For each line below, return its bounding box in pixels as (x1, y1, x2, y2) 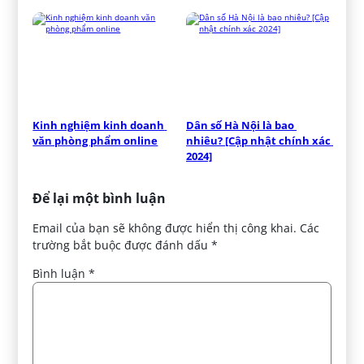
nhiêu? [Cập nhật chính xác (186, 133, 331, 149)
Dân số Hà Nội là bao (186, 118, 294, 133)
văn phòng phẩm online (32, 133, 158, 149)
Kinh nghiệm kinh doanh (32, 118, 165, 133)
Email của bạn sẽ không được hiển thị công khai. (32, 220, 297, 236)
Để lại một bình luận (32, 189, 167, 208)
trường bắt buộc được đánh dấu (32, 237, 212, 253)
